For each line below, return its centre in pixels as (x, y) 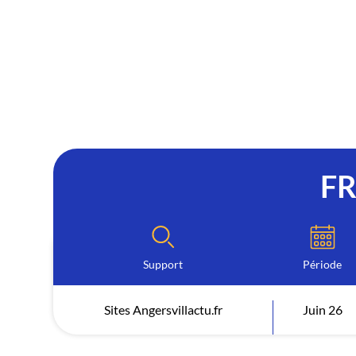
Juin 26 (322, 309)
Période (323, 264)
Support (163, 264)
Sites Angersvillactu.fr (163, 309)
